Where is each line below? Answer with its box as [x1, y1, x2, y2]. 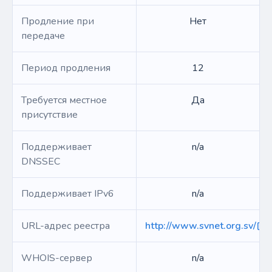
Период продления [21, 61, 110, 75]
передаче [21, 29, 65, 42]
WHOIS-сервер [21, 251, 92, 265]
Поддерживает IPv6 [21, 187, 114, 200]
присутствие [21, 108, 78, 121]
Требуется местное [21, 93, 107, 107]
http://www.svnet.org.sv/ [145, 219, 256, 233]
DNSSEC [21, 155, 60, 168]
